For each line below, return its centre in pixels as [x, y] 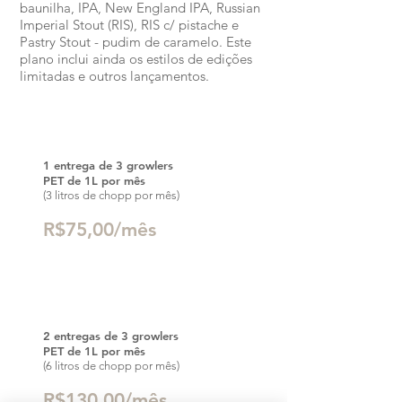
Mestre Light [85, 125]
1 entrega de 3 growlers [108, 165]
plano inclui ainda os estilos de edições [136, 59]
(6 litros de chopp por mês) [111, 366]
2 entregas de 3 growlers [111, 336]
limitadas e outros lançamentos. [114, 76]
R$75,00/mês [100, 229]
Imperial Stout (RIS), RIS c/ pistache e [129, 25]
